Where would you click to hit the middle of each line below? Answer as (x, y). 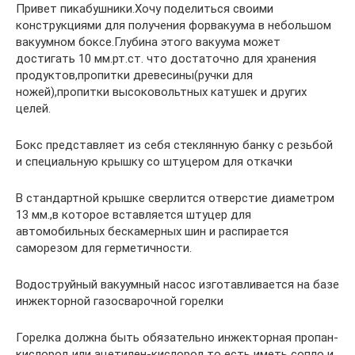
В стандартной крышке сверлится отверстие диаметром (175, 198)
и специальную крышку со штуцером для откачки (154, 161)
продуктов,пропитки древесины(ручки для (134, 75)
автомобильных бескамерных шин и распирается (152, 231)
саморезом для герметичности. (104, 248)
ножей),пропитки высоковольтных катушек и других (161, 92)
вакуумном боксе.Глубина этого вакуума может (148, 42)
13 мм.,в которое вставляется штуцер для (134, 214)
